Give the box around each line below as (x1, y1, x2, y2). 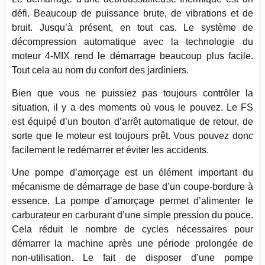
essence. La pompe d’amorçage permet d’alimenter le (12, 195, 253, 206)
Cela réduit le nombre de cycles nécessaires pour (12, 224, 253, 234)
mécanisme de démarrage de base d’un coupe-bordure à (12, 181, 253, 192)
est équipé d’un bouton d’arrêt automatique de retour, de (12, 116, 253, 127)
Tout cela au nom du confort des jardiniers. (12, 65, 189, 76)
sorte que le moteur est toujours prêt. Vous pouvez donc (12, 130, 253, 141)
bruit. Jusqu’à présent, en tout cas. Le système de (12, 22, 253, 33)
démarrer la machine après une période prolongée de (12, 238, 253, 248)
